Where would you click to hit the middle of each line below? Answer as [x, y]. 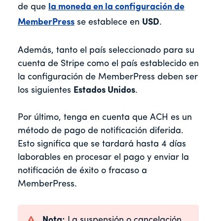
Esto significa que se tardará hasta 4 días [102, 144]
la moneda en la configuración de [116, 7]
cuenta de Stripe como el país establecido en [108, 64]
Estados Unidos [104, 90]
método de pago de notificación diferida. [101, 131]
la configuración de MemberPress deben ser [108, 77]
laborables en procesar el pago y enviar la [103, 157]
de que [33, 7]
